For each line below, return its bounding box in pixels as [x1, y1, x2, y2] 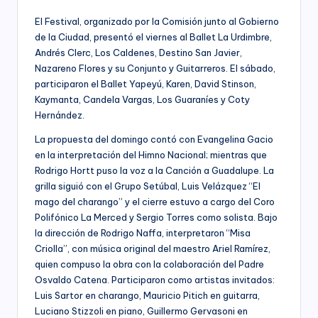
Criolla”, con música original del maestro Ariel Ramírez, [35, 242, 270, 254]
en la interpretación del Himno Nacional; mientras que [35, 148, 267, 160]
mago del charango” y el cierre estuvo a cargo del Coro [35, 195, 275, 207]
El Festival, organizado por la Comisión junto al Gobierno [35, 15, 279, 27]
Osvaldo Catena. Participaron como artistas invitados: [35, 273, 275, 285]
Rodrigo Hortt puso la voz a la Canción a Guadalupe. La [35, 164, 274, 176]
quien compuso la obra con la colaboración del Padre [35, 258, 264, 270]
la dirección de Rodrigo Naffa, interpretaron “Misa [35, 226, 251, 238]
